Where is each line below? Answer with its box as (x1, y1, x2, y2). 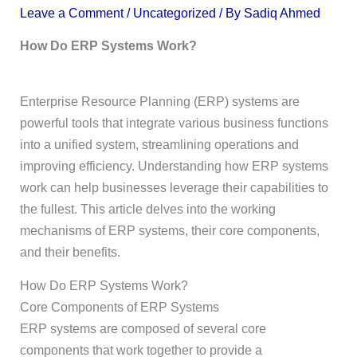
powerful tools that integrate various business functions (19, 116, 328, 130)
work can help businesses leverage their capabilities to (19, 180, 328, 194)
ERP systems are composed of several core (19, 322, 266, 336)
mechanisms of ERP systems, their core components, (19, 223, 320, 237)
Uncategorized (132, 6, 216, 21)
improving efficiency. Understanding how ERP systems (19, 159, 328, 173)
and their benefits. (19, 245, 120, 259)
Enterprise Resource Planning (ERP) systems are (19, 94, 300, 108)
